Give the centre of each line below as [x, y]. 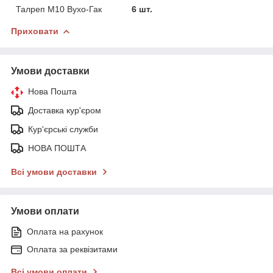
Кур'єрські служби [63, 129]
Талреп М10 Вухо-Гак [59, 9]
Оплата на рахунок [65, 231]
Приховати [35, 31]
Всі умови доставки [54, 172]
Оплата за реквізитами [72, 249]
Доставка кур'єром [65, 110]
